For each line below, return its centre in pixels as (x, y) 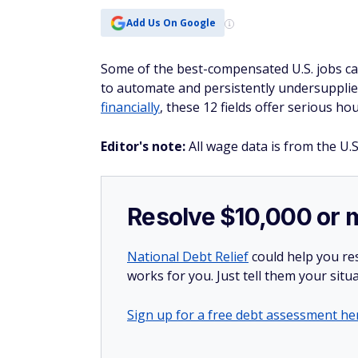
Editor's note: (145, 146)
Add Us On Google (171, 22)
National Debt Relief (188, 257)
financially (130, 107)
